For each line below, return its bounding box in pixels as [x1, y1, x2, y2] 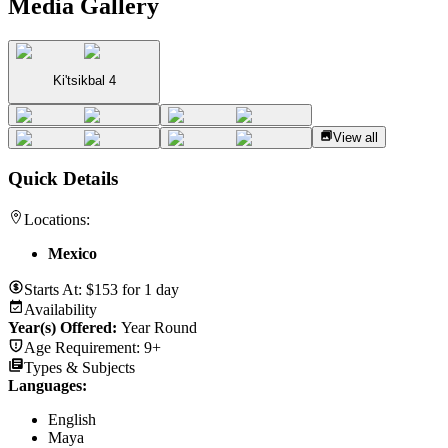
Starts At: [24, 280, 86, 298]
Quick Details [8, 168, 118, 190]
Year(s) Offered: [8, 318, 121, 336]
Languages [8, 376, 82, 394]
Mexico [48, 244, 97, 262]
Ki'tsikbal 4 [52, 72, 116, 88]
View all [333, 130, 379, 146]
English [48, 410, 96, 428]
